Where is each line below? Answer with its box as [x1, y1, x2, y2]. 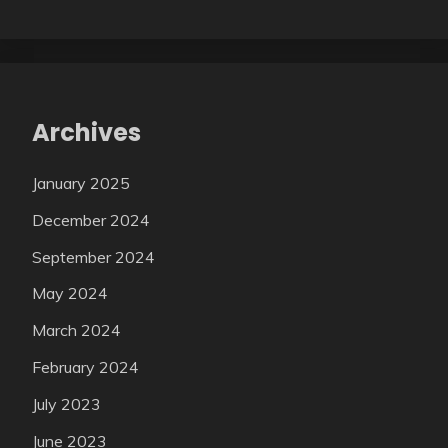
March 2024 [32, 320, 121, 341]
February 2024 [32, 357, 139, 378]
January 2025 [32, 173, 130, 194]
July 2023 [32, 393, 101, 414]
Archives [32, 116, 141, 150]
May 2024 [32, 283, 108, 304]
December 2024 [32, 209, 150, 230]
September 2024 [32, 246, 155, 267]
